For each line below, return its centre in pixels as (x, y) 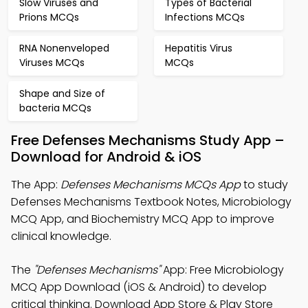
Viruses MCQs (52, 63)
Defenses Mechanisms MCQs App (151, 185)
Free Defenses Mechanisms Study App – (148, 140)
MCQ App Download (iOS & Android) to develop (139, 287)
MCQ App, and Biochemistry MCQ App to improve (143, 219)
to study (264, 185)
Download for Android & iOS (106, 157)
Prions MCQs (49, 17)
